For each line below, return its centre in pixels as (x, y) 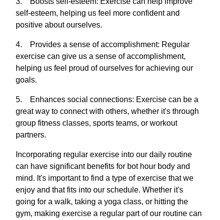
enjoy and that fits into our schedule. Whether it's (99, 190)
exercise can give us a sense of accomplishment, (101, 56)
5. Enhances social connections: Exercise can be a (107, 99)
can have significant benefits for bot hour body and (103, 166)
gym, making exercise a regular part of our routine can (109, 213)
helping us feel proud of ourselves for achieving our (104, 68)
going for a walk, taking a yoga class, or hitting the (102, 201)
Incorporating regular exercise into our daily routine (104, 154)
